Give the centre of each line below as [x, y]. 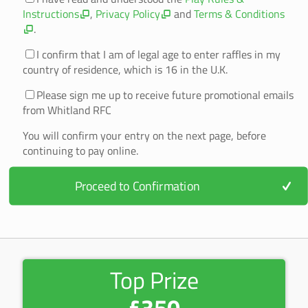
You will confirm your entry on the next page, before [144, 135]
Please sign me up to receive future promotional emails [165, 95]
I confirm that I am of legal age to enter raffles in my [158, 54]
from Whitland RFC [67, 110]
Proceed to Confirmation [137, 186]
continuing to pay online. [80, 151]
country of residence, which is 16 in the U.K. [125, 69]
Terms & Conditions [239, 14]
